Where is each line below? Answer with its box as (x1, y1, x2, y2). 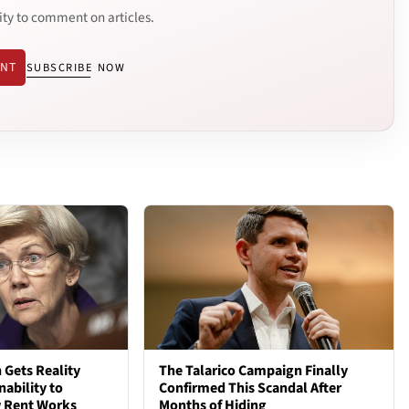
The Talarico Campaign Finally (159, 361, 349, 382)
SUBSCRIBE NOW (26, 58, 126, 76)
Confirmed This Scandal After (159, 378, 342, 399)
